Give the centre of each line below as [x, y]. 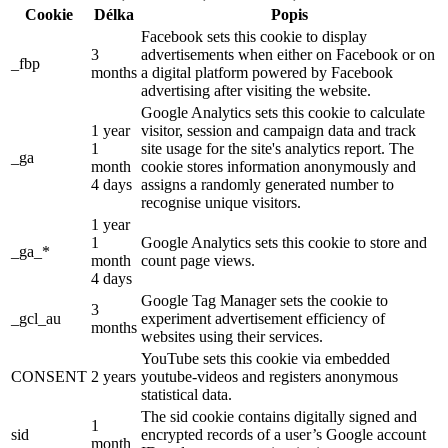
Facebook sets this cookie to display [254, 37]
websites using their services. [232, 337]
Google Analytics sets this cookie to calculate [283, 113]
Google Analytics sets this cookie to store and [284, 243]
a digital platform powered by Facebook [267, 73]
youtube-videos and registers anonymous [269, 377]
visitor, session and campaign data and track [278, 131]
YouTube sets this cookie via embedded [265, 359]
